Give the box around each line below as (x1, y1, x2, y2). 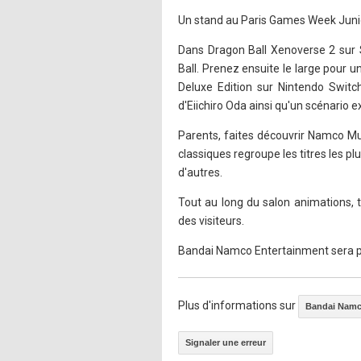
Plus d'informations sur (178, 298, 298, 312)
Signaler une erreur (185, 337, 266, 347)
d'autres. (178, 165, 222, 179)
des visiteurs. (178, 214, 244, 227)
